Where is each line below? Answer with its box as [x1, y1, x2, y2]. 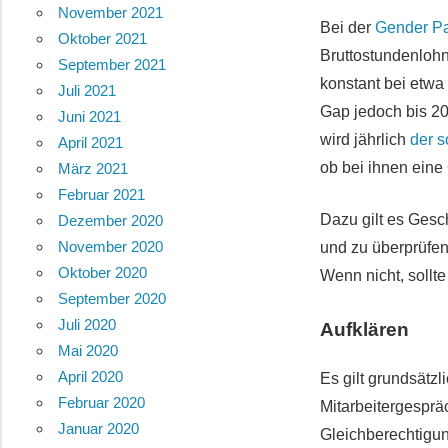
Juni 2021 [57, 108, 121, 126]
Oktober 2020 [57, 264, 147, 282]
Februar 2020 [57, 394, 145, 412]
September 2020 [57, 290, 166, 308]
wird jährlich [320, 130, 411, 148]
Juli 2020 [57, 316, 116, 334]
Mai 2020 [57, 342, 118, 360]
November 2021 [57, 4, 163, 22]
